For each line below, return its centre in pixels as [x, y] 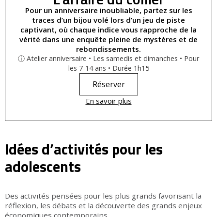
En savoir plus [108, 101]
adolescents [43, 167]
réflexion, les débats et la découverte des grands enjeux [103, 206]
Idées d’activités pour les [84, 149]
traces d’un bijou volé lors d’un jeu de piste [108, 20]
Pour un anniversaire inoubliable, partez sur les [108, 10]
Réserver [108, 85]
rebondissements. [108, 49]
